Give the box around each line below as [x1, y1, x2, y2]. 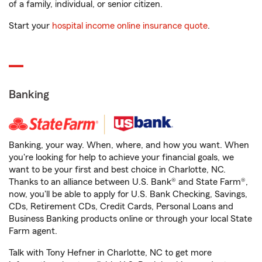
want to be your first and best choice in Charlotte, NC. [9, 165, 226, 175]
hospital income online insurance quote [52, 21, 208, 31]
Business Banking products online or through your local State [9, 214, 252, 224]
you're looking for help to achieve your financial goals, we [9, 153, 234, 163]
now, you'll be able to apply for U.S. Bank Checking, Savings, [9, 189, 247, 199]
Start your [9, 21, 52, 31]
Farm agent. [9, 226, 57, 236]
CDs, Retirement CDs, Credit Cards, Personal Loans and [9, 202, 233, 212]
